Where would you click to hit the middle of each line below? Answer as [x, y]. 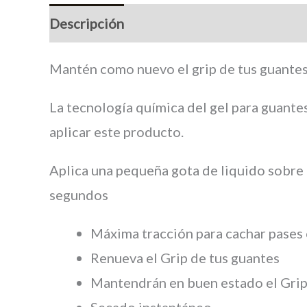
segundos [79, 195]
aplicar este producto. [116, 132]
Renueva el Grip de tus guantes [185, 258]
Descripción [87, 24]
